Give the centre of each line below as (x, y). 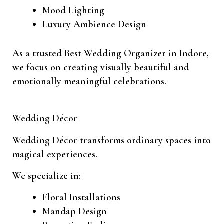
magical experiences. (55, 155)
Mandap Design (75, 212)
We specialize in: (47, 176)
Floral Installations (81, 198)
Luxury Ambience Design (94, 25)
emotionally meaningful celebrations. (89, 82)
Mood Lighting (73, 11)
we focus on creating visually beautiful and (101, 68)
